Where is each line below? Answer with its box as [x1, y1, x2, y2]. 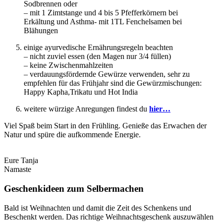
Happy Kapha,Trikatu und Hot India [24, 88, 138, 97]
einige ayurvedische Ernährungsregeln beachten [24, 43, 173, 52]
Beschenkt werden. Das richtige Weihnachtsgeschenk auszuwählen [4, 212, 214, 221]
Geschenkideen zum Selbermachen [4, 183, 144, 194]
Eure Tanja [4, 156, 38, 165]
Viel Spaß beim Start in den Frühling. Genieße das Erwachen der [4, 121, 207, 130]
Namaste [4, 165, 31, 174]
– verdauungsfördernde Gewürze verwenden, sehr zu [24, 70, 190, 79]
